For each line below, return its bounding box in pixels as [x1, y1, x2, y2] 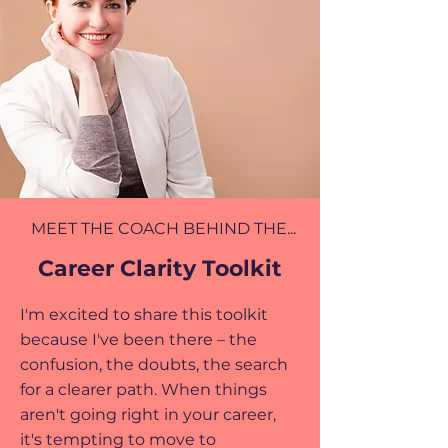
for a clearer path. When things [20, 380, 267, 399]
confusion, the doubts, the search [20, 355, 288, 374]
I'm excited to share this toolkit [20, 305, 268, 324]
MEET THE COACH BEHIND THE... [31, 219, 296, 238]
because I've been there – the [20, 330, 257, 349]
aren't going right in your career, [20, 405, 276, 424]
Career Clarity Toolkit [37, 255, 282, 282]
